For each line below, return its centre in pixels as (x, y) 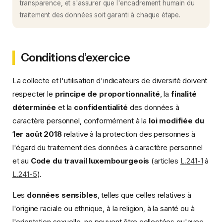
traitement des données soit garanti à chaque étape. (100, 15)
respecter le (33, 94)
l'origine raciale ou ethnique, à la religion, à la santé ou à (103, 208)
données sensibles (62, 195)
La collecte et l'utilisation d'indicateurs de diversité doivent (110, 80)
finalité (184, 94)
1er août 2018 (37, 134)
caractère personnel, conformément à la (80, 120)
